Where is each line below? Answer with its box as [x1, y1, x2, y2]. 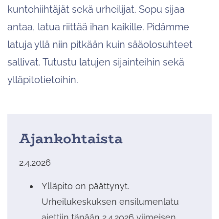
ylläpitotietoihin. [7, 73, 78, 86]
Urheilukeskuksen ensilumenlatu [42, 196, 179, 207]
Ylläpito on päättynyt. [42, 180, 129, 191]
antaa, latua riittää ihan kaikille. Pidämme [7, 21, 189, 33]
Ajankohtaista [19, 127, 123, 149]
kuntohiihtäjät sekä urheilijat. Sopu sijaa [7, 3, 185, 15]
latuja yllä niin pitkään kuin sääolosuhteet [7, 38, 193, 50]
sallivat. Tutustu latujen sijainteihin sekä [7, 56, 184, 68]
